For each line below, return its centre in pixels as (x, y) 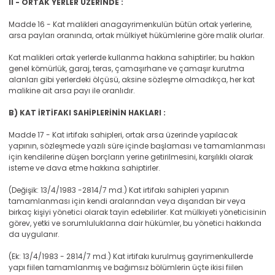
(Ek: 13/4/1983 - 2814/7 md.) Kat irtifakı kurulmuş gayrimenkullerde (131, 256)
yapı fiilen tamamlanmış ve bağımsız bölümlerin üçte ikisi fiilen (126, 267)
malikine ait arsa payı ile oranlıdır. (72, 91)
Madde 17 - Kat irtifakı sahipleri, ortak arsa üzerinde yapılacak (123, 135)
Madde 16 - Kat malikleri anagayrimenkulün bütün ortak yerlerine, (130, 24)
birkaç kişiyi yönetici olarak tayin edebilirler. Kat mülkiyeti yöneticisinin (137, 212)
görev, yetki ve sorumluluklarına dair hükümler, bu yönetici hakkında (135, 223)
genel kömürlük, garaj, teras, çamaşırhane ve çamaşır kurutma (126, 68)
